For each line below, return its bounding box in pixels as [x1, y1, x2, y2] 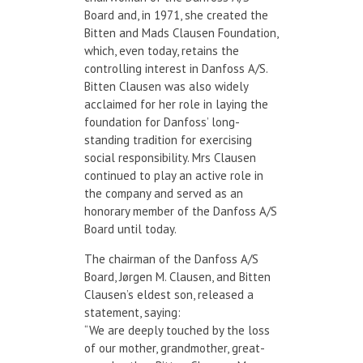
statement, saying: [84, 304, 181, 320]
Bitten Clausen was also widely [84, 78, 248, 94]
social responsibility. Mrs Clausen [84, 149, 256, 165]
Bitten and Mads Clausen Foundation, [84, 24, 278, 41]
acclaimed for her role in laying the [84, 96, 268, 112]
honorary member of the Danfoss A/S [84, 203, 277, 219]
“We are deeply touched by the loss [84, 322, 270, 338]
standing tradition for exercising [84, 131, 252, 147]
